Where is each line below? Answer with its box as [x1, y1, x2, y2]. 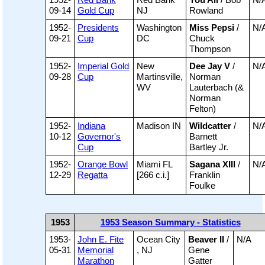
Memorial [77, 245, 114, 256]
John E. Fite [77, 234, 124, 245]
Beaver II [188, 234, 224, 245]
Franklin [189, 170, 220, 180]
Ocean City [137, 234, 180, 245]
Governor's [77, 131, 121, 142]
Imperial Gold [77, 61, 129, 72]
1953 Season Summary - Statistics [100, 217, 241, 228]
